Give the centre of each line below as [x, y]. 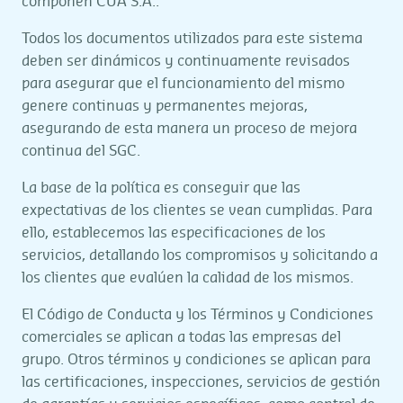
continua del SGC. [81, 151]
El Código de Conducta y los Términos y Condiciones [197, 315]
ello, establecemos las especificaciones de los [174, 233]
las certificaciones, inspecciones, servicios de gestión [201, 382]
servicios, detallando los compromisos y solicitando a [200, 255]
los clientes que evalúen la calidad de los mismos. [188, 278]
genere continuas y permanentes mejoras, [165, 106]
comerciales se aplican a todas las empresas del [181, 337]
